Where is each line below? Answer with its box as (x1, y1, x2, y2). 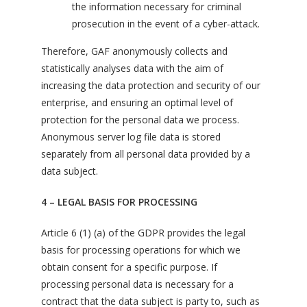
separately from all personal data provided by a (41, 147, 250, 160)
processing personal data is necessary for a (41, 278, 234, 291)
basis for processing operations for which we (41, 243, 241, 256)
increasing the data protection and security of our (41, 79, 260, 92)
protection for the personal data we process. (41, 113, 239, 126)
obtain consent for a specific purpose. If (41, 260, 217, 273)
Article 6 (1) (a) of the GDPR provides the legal (41, 226, 245, 239)
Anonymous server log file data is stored (41, 130, 221, 143)
